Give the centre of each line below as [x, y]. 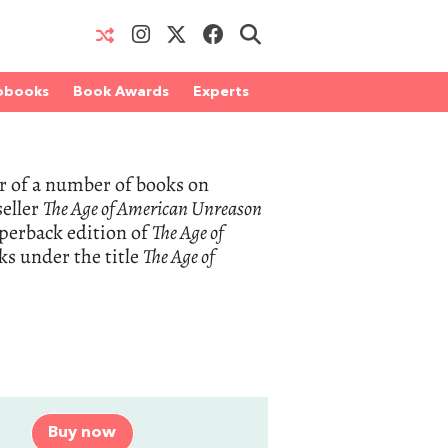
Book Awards [121, 92]
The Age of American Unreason [152, 208]
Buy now [82, 433]
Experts [221, 92]
